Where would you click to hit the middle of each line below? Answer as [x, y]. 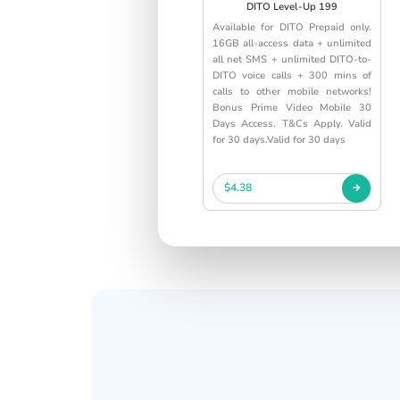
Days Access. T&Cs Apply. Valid [292, 123]
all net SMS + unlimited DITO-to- [292, 59]
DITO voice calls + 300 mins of [292, 75]
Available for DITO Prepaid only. [292, 27]
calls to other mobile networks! [292, 91]
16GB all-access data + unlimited [292, 43]
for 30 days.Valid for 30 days [279, 139]
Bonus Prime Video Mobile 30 [292, 107]
